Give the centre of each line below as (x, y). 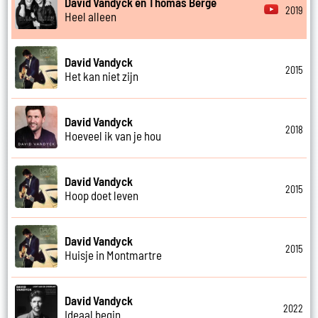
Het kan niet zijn (102, 76)
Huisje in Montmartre (114, 254)
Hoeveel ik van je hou (113, 135)
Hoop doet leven (102, 195)
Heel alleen (91, 16)
